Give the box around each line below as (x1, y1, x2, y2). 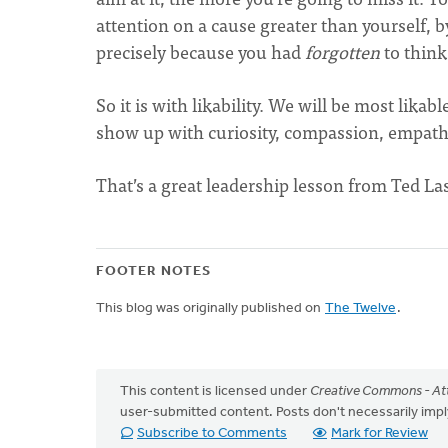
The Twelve (325, 301, 396, 316)
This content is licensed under (120, 384, 310, 399)
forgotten (305, 37, 380, 66)
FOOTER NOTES (96, 264, 211, 279)
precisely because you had (96, 37, 305, 66)
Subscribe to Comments (137, 426, 287, 441)
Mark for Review (331, 426, 428, 441)
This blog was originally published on (96, 301, 324, 316)
